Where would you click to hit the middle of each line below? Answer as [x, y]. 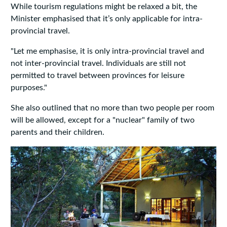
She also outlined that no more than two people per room [112, 108]
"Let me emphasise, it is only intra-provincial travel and [107, 51]
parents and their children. [57, 133]
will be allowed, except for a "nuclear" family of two [102, 120]
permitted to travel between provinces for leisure [97, 76]
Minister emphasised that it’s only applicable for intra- [106, 19]
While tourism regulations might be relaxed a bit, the [104, 7]
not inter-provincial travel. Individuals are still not [98, 64]
